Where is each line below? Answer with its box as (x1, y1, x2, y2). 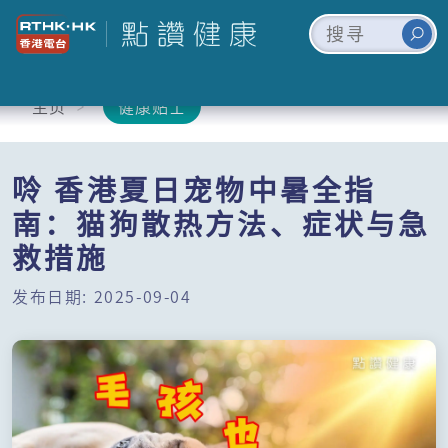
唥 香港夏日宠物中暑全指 (12, 175, 377, 207)
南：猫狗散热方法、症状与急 (12, 209, 431, 241)
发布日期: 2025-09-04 (12, 284, 192, 308)
